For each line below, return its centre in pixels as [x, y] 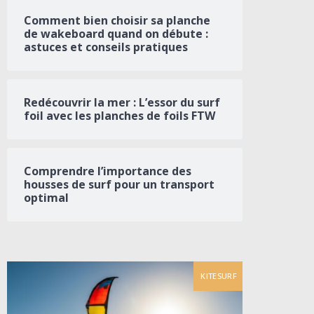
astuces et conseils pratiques [106, 47]
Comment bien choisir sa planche [117, 21]
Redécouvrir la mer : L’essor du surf [122, 103]
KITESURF [219, 276]
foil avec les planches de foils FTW [120, 116]
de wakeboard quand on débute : [116, 34]
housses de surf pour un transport [119, 185]
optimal [46, 198]
